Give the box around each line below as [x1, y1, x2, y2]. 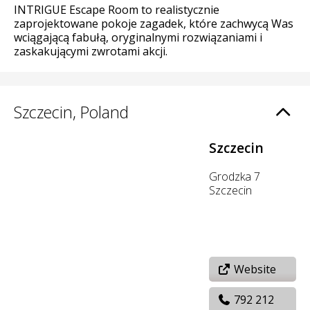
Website [231, 261, 276, 277]
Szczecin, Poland [14, 101, 129, 124]
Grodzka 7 [209, 168, 260, 184]
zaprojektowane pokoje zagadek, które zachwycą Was [14, 16, 293, 31]
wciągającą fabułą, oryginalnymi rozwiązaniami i [14, 30, 262, 45]
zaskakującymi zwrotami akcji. [14, 44, 167, 59]
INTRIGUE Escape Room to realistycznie [14, 2, 219, 17]
